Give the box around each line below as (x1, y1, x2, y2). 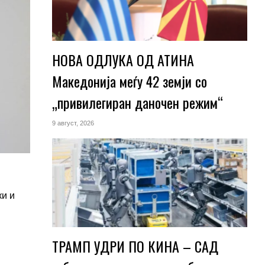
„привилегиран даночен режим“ (51, 92, 223, 113)
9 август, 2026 (51, 119, 94, 127)
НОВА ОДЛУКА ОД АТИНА (51, 49, 194, 70)
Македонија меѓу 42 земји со (51, 70, 207, 92)
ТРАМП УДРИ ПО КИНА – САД (51, 235, 218, 257)
